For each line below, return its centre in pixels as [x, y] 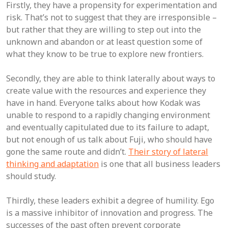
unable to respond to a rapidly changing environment [108, 115]
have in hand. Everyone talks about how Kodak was [103, 103]
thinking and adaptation [52, 164]
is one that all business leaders [160, 164]
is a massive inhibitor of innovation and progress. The [109, 213]
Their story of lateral [168, 152]
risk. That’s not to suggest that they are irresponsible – [111, 17]
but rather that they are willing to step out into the [104, 30]
